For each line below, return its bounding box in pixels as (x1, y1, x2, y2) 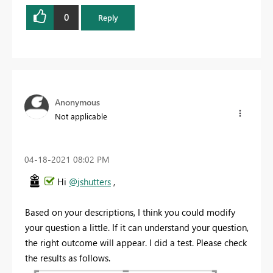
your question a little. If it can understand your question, (25, 221, 249, 234)
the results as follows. (25, 252, 110, 264)
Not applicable (55, 110, 107, 121)
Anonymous (55, 96, 100, 108)
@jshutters (69, 175, 111, 188)
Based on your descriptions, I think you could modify (25, 206, 235, 219)
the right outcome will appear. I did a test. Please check (25, 236, 247, 249)
